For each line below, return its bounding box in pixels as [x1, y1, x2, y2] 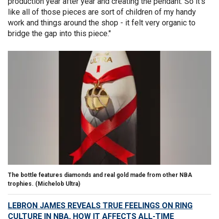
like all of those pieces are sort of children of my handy [8, 7, 196, 17]
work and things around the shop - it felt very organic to [8, 18, 196, 27]
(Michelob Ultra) [34, 180, 80, 187]
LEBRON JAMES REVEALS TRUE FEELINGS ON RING [8, 200, 193, 210]
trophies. [8, 180, 34, 187]
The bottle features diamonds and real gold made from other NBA [8, 171, 192, 178]
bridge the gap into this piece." [8, 28, 111, 38]
